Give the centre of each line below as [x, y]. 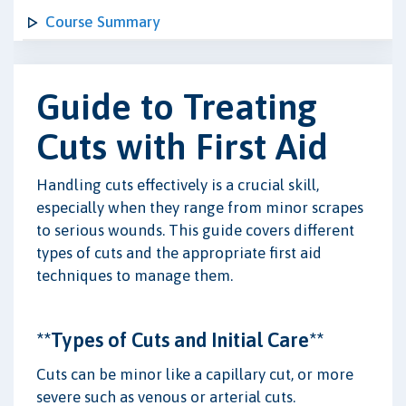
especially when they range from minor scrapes [200, 207]
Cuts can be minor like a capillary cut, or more [195, 374]
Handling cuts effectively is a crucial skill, [178, 184]
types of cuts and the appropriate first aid [179, 252]
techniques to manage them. [135, 275]
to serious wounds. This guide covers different [195, 230]
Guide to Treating [177, 106]
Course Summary [102, 22]
